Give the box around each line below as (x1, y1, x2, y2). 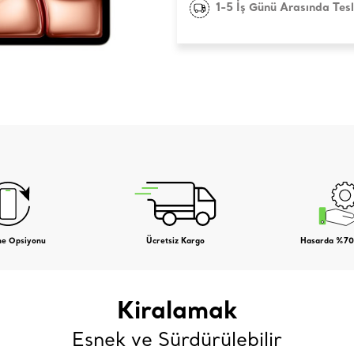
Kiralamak (116, 299, 238, 327)
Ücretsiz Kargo (146, 237, 205, 247)
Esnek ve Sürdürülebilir (72, 328, 282, 352)
